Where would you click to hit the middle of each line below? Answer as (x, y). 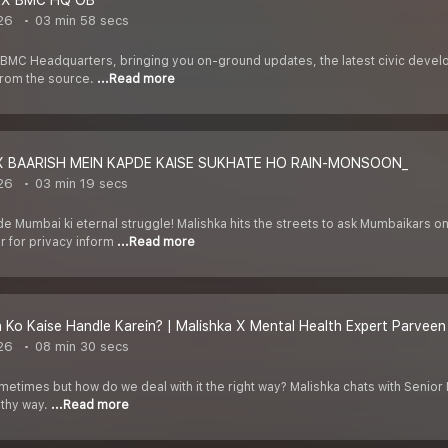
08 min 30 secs (80, 347)
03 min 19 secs (79, 184)
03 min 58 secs (80, 21)
